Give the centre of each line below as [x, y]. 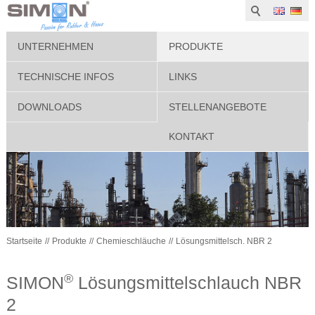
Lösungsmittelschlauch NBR [187, 282]
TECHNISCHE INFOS [65, 76]
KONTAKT [192, 136]
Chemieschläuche [131, 242]
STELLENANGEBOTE [218, 107]
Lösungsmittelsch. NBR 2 [224, 242]
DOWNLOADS [49, 107]
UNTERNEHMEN [55, 46]
